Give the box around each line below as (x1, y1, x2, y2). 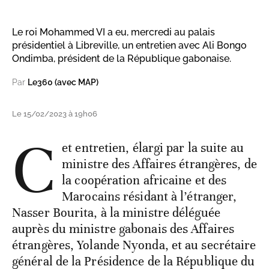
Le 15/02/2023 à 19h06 (12, 109, 97, 119)
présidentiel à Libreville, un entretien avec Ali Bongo (12, 40, 247, 52)
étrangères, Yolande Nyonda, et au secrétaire (12, 237, 256, 253)
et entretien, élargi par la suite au (62, 140, 244, 156)
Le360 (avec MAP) (28, 77, 98, 88)
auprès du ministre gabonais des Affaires (12, 221, 235, 237)
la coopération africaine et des (62, 172, 227, 189)
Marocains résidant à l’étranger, (62, 189, 237, 205)
